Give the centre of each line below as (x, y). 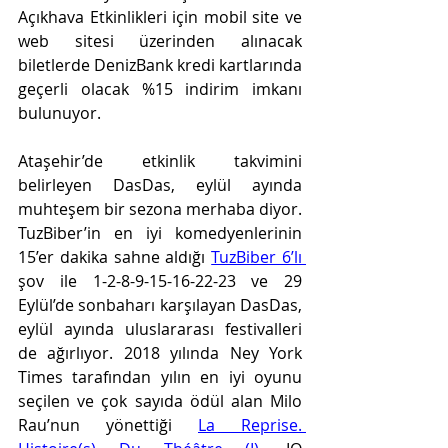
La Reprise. (250, 425)
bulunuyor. (61, 113)
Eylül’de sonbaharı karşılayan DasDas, (160, 305)
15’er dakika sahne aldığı (115, 257)
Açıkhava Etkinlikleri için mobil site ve (160, 17)
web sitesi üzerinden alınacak (160, 41)
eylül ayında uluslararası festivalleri (160, 329)
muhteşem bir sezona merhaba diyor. (160, 209)
